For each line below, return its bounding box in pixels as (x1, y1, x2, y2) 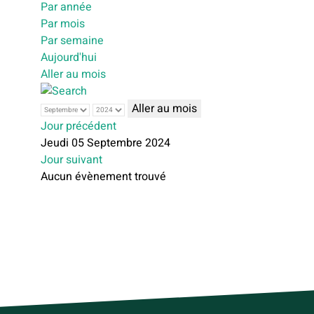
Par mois (41, 15, 85, 32)
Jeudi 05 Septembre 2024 (41, 135, 170, 152)
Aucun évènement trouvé (41, 168, 166, 186)
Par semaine (41, 32, 104, 49)
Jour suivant (41, 151, 102, 169)
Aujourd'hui (41, 49, 97, 66)
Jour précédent (41, 118, 116, 135)
